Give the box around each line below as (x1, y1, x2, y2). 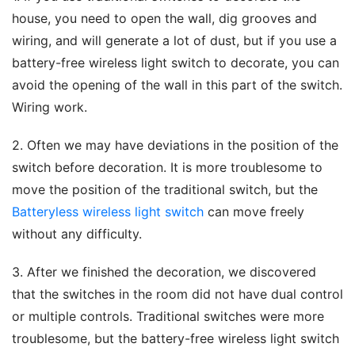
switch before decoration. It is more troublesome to (12, 159, 323, 176)
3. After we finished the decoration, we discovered (12, 264, 316, 281)
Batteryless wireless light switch (12, 204, 204, 220)
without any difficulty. (12, 226, 142, 242)
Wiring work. (12, 99, 87, 116)
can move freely (204, 204, 304, 220)
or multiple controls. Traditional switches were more (12, 308, 324, 325)
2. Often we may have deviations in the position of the (12, 137, 338, 154)
